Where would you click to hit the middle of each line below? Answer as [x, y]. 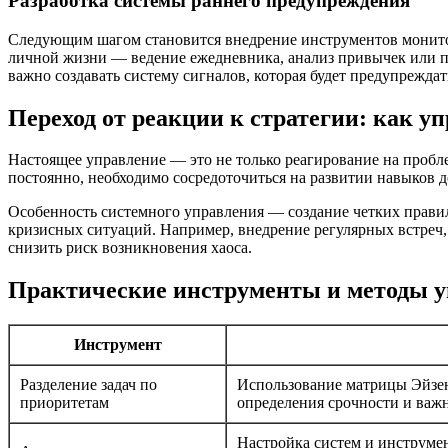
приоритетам [64, 403]
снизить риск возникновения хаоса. [130, 248]
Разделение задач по [88, 385]
